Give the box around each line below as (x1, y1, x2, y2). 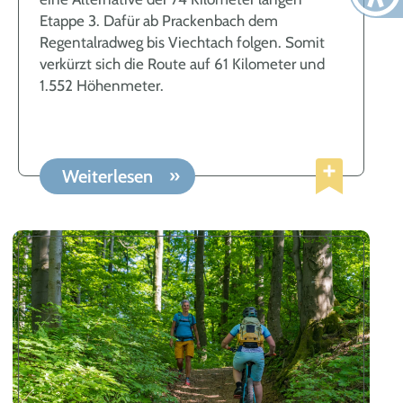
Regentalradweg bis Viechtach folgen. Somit (40, 32, 326, 51)
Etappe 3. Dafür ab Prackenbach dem (40, 11, 279, 30)
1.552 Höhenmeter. (40, 76, 165, 94)
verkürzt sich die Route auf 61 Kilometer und (40, 54, 326, 73)
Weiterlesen (62, 166, 158, 188)
